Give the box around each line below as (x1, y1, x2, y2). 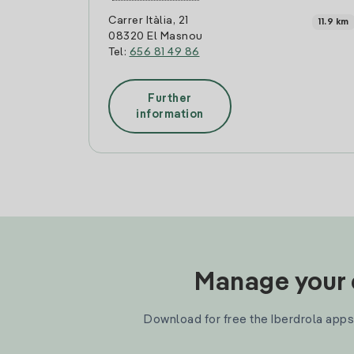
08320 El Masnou (108, 31, 203, 42)
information (136, 108, 204, 120)
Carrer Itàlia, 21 (108, 15, 189, 26)
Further (148, 92, 192, 104)
